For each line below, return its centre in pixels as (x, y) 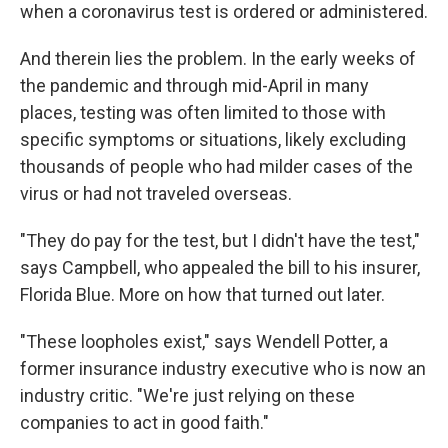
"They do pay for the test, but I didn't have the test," (220, 240)
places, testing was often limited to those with (203, 112)
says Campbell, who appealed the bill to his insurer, (220, 267)
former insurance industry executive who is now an (223, 368)
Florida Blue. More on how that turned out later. (202, 294)
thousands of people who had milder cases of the (216, 166)
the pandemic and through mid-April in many (194, 85)
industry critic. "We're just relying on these (187, 395)
